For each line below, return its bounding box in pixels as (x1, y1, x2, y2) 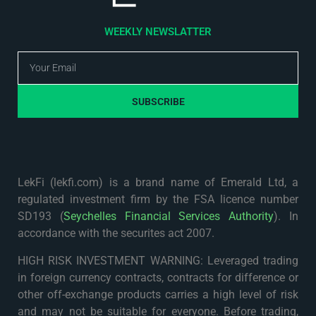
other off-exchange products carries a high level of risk (18, 287, 298, 301)
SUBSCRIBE (131, 95, 185, 107)
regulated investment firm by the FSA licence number (18, 193, 298, 207)
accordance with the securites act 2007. (18, 226, 214, 241)
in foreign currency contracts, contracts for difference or (18, 270, 298, 284)
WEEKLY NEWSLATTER (104, 25, 212, 39)
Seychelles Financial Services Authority (63, 209, 274, 224)
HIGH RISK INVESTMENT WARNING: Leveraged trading (18, 253, 298, 267)
